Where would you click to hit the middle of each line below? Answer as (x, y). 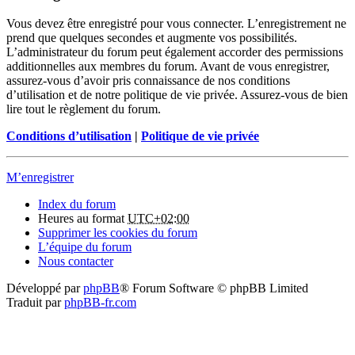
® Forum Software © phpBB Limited (214, 288)
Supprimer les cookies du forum (118, 233)
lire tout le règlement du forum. (84, 109)
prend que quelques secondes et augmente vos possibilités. (152, 38)
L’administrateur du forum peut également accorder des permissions (175, 52)
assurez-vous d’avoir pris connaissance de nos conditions (148, 81)
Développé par (45, 288)
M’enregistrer (40, 177)
